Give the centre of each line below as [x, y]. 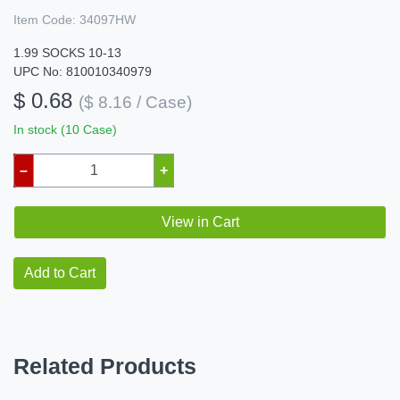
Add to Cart [60, 273]
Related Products [105, 367]
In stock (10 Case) [65, 130]
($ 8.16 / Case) [135, 103]
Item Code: [45, 20]
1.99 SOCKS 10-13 [67, 53]
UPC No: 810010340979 [83, 72]
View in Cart [200, 222]
